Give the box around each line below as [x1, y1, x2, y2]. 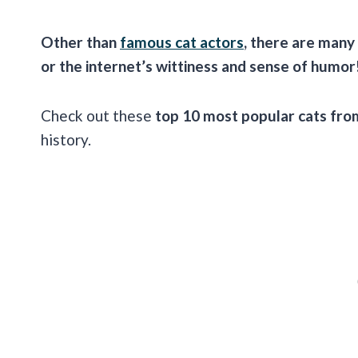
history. [41, 130, 91, 149]
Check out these [41, 106, 155, 125]
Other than [41, 33, 120, 52]
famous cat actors [120, 33, 244, 52]
